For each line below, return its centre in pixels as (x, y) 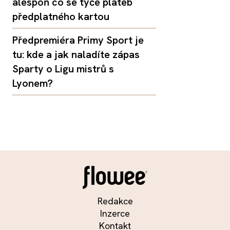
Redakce (115, 201)
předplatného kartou (61, 17)
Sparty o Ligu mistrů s (63, 69)
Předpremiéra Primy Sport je (78, 40)
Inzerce (115, 214)
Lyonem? (33, 83)
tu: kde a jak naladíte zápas (76, 55)
